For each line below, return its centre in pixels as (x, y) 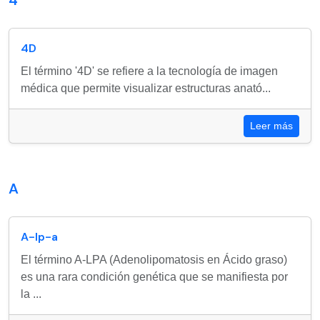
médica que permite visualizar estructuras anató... (146, 88)
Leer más (271, 126)
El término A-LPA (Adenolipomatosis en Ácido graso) (154, 260)
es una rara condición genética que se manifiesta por (154, 277)
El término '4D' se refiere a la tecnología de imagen (149, 71)
